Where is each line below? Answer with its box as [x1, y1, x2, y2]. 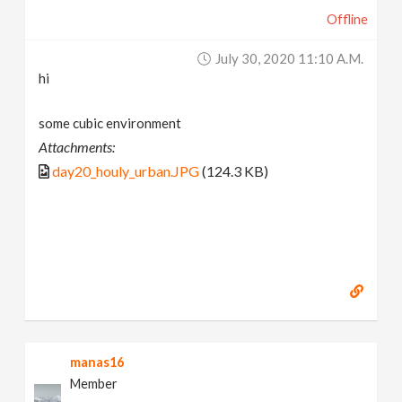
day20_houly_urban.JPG [52, 162, 200, 179]
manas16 [70, 354, 125, 371]
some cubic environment [39, 114, 182, 131]
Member [70, 376, 118, 392]
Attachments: [39, 137, 116, 155]
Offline [326, 11, 368, 27]
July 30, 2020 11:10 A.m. [214, 49, 363, 66]
